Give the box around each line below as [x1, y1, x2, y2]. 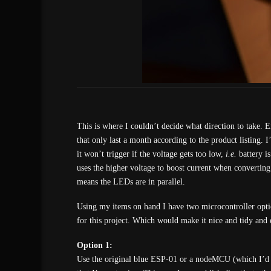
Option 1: [76, 241, 113, 250]
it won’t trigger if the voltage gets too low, [76, 149, 226, 158]
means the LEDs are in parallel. [76, 177, 185, 186]
